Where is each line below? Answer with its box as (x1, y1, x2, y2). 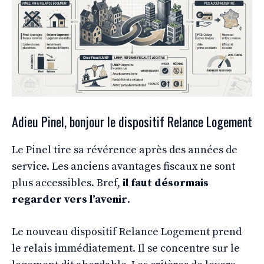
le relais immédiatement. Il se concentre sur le (12, 241, 240, 255)
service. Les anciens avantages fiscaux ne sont (12, 159, 235, 173)
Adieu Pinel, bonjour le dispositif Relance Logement (12, 111, 252, 131)
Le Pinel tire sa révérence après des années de (12, 143, 237, 157)
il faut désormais (123, 176, 209, 190)
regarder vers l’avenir (12, 192, 127, 206)
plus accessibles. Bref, (12, 176, 123, 190)
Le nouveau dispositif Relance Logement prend (12, 225, 242, 239)
